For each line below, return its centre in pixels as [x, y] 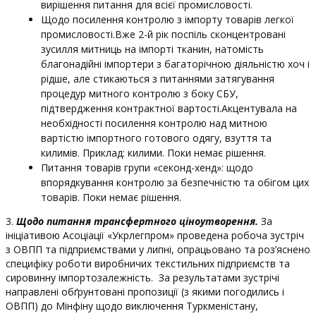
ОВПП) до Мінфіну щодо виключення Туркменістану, [132, 306]
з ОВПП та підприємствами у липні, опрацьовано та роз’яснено [158, 249]
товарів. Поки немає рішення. [111, 197]
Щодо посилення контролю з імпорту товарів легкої [168, 19]
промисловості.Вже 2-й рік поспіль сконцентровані [163, 34]
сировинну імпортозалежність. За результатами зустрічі [142, 278]
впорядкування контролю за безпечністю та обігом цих [175, 182]
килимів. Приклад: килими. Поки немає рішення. [153, 153]
